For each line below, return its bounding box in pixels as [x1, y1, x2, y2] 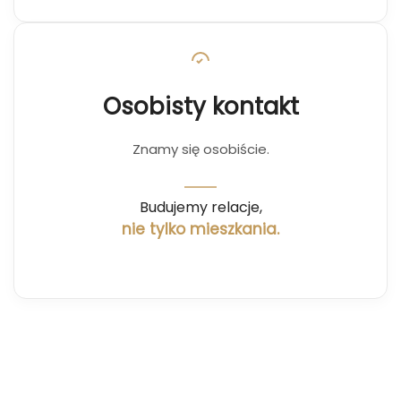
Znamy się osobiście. [132, 140, 269, 158]
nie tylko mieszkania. [122, 218, 279, 240]
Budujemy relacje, [139, 197, 262, 218]
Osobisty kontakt [102, 90, 299, 123]
